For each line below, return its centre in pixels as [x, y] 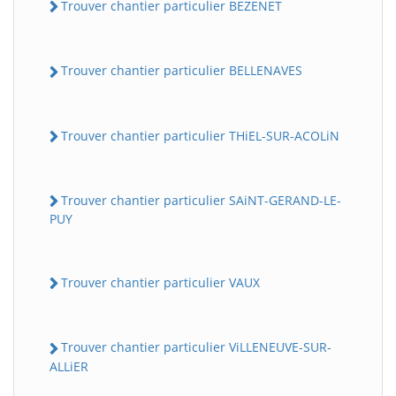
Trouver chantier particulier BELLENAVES [182, 71]
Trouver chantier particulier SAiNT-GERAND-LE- [201, 200]
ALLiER [69, 366]
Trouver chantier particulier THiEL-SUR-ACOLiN [200, 135]
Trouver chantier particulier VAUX [160, 283]
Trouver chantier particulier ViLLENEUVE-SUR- [196, 347]
